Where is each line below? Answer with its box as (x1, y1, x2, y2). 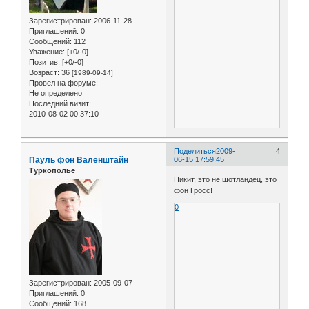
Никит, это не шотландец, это (174, 175, 277, 184)
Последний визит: (29, 99, 91, 108)
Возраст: (29, 68, 59, 77)
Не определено (29, 88, 82, 97)
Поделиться (174, 146, 217, 155)
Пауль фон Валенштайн (29, 154, 128, 165)
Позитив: (29, 57, 60, 66)
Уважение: (29, 47, 65, 56)
